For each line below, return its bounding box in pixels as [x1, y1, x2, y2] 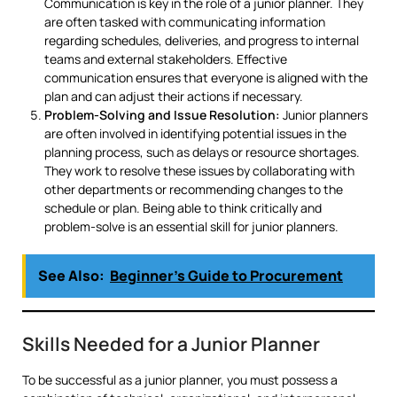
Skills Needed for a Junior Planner [22, 331, 320, 356]
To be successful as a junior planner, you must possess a [22, 370, 338, 388]
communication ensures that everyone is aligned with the [44, 68, 368, 86]
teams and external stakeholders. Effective [44, 50, 287, 67]
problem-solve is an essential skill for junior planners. [44, 217, 339, 235]
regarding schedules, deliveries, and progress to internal [44, 31, 359, 49]
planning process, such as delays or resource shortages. [44, 143, 360, 160]
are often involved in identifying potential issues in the [44, 124, 346, 142]
